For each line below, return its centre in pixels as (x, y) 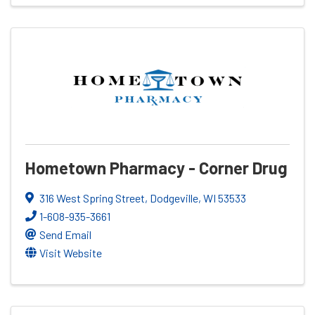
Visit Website (71, 252)
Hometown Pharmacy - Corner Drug (156, 167)
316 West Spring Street (92, 198)
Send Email (65, 234)
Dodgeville (174, 198)
